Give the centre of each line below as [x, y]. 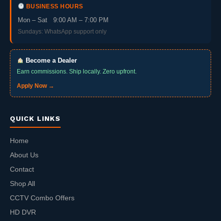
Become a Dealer [51, 60]
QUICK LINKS [35, 118]
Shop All [22, 184]
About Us [24, 155]
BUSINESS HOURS [54, 6]
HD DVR [23, 212]
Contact [22, 169]
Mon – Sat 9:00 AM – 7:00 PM [63, 20]
